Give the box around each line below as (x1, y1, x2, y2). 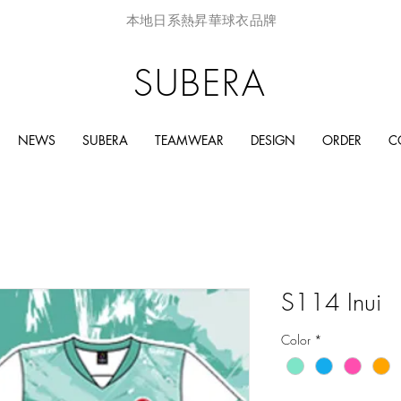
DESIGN (250, 132, 295, 149)
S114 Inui (281, 286, 381, 318)
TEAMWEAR (154, 132, 224, 149)
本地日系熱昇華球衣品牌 (125, 12, 277, 30)
